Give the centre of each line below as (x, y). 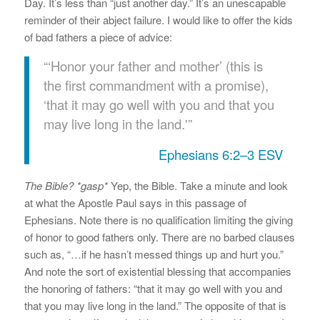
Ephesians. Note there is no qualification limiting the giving (158, 220)
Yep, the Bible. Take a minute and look (197, 186)
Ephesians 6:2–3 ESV (220, 154)
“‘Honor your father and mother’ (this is (153, 66)
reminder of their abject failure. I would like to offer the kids (158, 19)
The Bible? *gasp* (66, 186)
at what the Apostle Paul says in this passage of (135, 203)
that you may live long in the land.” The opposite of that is (155, 306)
